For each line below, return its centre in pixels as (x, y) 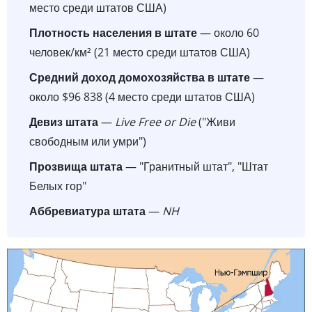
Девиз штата (64, 122)
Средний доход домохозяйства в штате (140, 77)
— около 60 (228, 32)
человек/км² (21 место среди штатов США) (140, 52)
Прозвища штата (76, 166)
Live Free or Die (155, 122)
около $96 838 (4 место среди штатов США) (142, 96)
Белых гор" (58, 186)
